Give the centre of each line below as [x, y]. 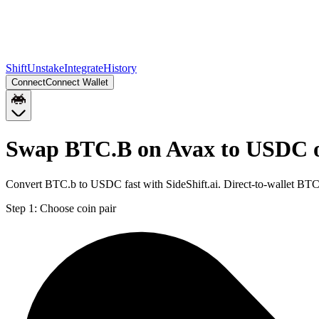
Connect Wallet [77, 82]
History [120, 68]
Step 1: [21, 208]
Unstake [46, 68]
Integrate [84, 68]
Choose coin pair [78, 208]
